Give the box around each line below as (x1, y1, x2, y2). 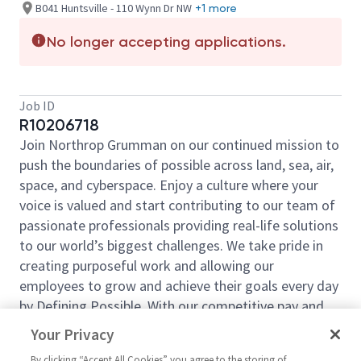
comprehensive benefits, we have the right (19, 317, 275, 335)
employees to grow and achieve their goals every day (19, 276, 338, 295)
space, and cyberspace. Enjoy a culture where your (19, 176, 318, 194)
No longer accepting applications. (47, 33, 286, 51)
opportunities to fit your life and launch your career (19, 337, 326, 355)
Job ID (19, 98, 55, 114)
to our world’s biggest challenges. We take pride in (19, 236, 323, 255)
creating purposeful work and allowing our (19, 256, 274, 275)
